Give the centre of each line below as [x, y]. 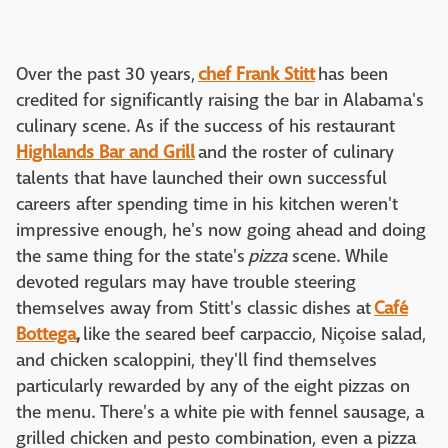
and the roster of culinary [294, 152]
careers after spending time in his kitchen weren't [207, 204]
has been [351, 74]
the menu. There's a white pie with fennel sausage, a [220, 412]
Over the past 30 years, [107, 74]
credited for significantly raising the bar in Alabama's [220, 100]
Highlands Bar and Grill [105, 152]
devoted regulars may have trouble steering [186, 282]
